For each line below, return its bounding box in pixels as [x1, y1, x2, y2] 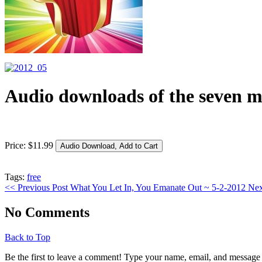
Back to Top [5, 232, 50, 242]
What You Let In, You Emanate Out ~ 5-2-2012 [68, 182, 248, 192]
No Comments [5, 204, 89, 220]
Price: [5, 140, 28, 150]
